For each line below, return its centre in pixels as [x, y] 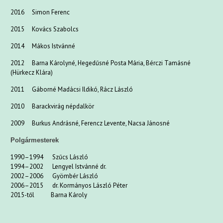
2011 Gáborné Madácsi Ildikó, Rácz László [72, 89]
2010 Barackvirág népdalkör [53, 106]
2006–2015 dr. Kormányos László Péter [69, 185]
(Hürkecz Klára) [32, 72]
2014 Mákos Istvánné [43, 46]
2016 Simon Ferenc [40, 12]
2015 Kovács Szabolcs [45, 29]
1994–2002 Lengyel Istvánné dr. [59, 167]
